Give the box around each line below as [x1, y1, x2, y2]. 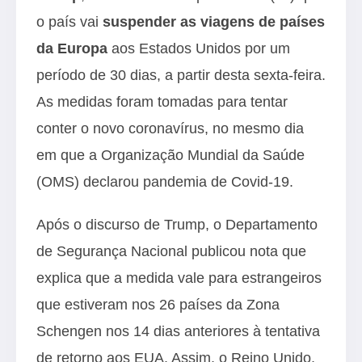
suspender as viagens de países [103, 13, 325, 30]
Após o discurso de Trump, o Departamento [36, 216, 318, 233]
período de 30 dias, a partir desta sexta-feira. [36, 66, 326, 83]
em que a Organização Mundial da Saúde [36, 146, 305, 163]
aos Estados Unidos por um [112, 40, 290, 57]
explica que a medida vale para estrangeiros [36, 269, 322, 286]
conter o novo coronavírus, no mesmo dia [36, 120, 304, 137]
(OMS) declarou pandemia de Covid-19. [36, 173, 293, 190]
